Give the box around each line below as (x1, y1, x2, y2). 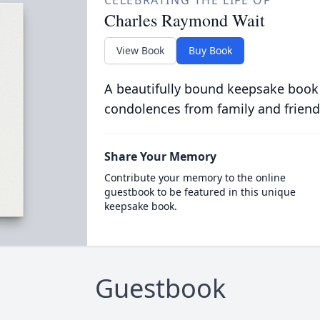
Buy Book (188, 44, 232, 57)
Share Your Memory (104, 149, 216, 164)
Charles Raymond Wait (104, 9, 265, 31)
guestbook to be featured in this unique (104, 185, 296, 199)
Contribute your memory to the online (104, 171, 286, 184)
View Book (116, 44, 164, 57)
